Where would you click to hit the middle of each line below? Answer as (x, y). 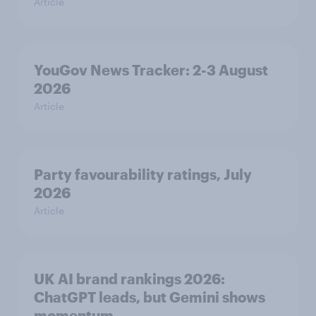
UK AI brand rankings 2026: (129, 278)
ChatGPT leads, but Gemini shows (150, 297)
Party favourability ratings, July (143, 174)
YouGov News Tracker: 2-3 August (151, 69)
